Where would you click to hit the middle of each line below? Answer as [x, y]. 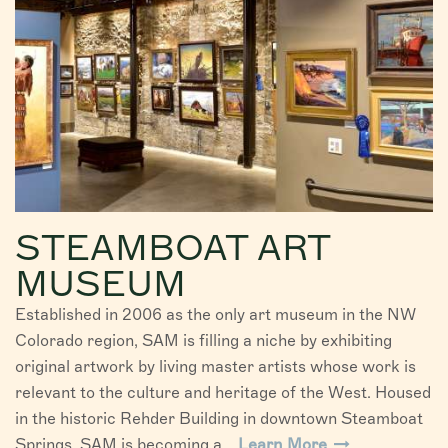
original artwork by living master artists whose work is [215, 367]
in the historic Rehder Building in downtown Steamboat [219, 419]
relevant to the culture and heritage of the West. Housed [223, 393]
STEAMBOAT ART [172, 248]
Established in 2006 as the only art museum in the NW [215, 315]
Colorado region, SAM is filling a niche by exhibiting [203, 341]
